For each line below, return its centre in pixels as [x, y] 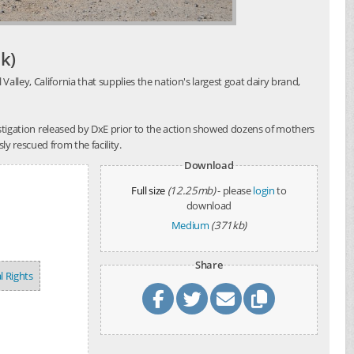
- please [235, 190]
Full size [148, 190]
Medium [190, 225]
